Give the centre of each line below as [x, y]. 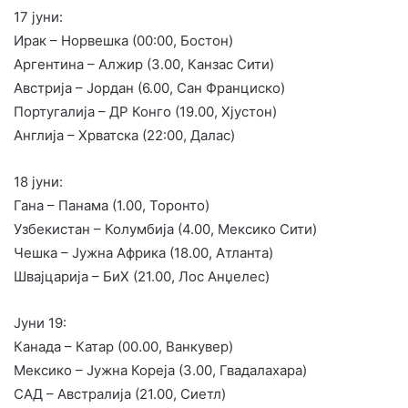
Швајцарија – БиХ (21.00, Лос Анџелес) [142, 276]
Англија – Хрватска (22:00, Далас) [124, 135]
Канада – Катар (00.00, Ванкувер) [123, 346]
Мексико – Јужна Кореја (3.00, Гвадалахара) [160, 370]
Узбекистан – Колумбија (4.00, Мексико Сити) [165, 229]
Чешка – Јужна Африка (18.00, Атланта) [143, 252]
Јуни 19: [40, 322]
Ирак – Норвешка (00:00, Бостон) [123, 40]
